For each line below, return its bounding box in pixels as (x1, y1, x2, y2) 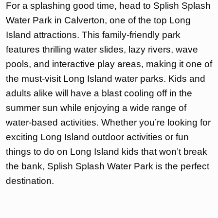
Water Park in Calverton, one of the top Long (6, 15, 191, 26)
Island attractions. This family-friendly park (6, 30, 181, 40)
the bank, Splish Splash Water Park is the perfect (6, 161, 209, 172)
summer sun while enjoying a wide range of (6, 103, 186, 113)
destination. (6, 176, 54, 186)
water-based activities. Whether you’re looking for (6, 117, 211, 128)
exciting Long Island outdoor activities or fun (6, 132, 189, 143)
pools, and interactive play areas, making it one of (6, 59, 212, 70)
